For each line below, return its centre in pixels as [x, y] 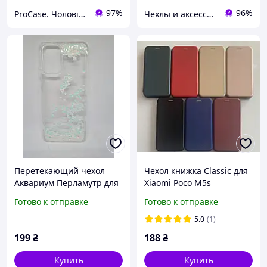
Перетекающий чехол [60, 171]
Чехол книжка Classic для [196, 171]
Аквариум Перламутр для [66, 183]
